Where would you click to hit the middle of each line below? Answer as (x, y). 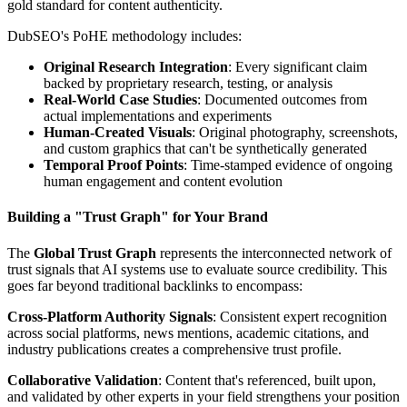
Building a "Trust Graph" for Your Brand (138, 217)
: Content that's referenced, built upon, (267, 380)
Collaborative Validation (83, 380)
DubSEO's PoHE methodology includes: (124, 36)
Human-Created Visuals (118, 133)
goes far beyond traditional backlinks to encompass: (155, 285)
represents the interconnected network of (274, 253)
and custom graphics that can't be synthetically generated (205, 149)
